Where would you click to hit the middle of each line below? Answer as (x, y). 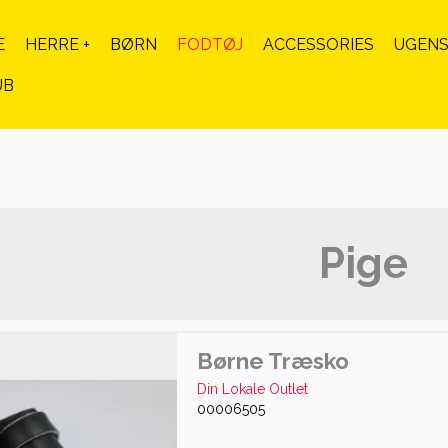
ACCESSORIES (318, 44)
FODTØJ (210, 44)
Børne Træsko (272, 361)
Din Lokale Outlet (252, 388)
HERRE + (57, 44)
